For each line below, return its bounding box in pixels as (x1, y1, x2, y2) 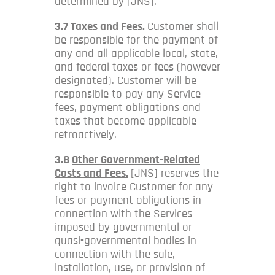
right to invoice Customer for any (55, 180, 213, 193)
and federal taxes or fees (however (55, 61, 220, 73)
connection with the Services (55, 207, 192, 220)
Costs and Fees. (55, 167, 128, 179)
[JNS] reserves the (131, 167, 219, 179)
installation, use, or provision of (55, 261, 205, 274)
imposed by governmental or (55, 221, 192, 233)
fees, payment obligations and (55, 101, 201, 114)
